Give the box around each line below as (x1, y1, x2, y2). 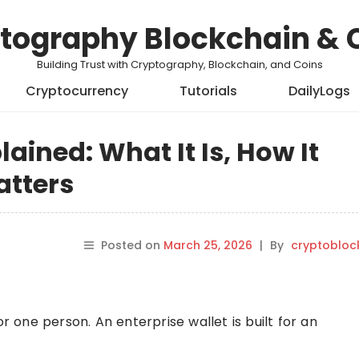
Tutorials (179, 82, 237, 100)
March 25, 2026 (163, 237, 252, 253)
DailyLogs (288, 82, 350, 100)
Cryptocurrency (26, 82, 128, 100)
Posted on (100, 237, 163, 253)
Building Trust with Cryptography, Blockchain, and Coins (36, 57, 323, 72)
